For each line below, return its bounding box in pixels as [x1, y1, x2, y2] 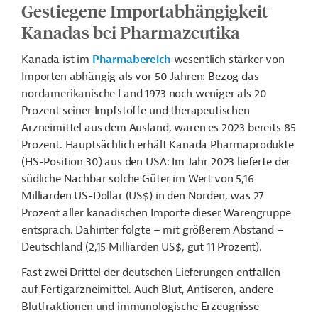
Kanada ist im [21, 53, 92, 67]
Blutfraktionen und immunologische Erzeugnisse [21, 300, 259, 314]
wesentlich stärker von [170, 53, 285, 67]
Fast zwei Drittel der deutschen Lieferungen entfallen [21, 265, 280, 280]
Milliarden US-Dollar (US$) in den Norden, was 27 [21, 189, 264, 203]
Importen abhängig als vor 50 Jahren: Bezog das [21, 70, 259, 84]
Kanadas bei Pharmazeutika [21, 21, 240, 43]
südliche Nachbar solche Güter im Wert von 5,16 [21, 172, 254, 186]
